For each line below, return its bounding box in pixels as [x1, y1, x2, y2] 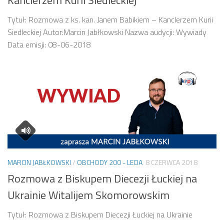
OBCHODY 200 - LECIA [77, 157, 142, 167]
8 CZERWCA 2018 [145, 157, 197, 167]
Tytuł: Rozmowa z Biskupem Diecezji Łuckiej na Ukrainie [7, 208, 192, 221]
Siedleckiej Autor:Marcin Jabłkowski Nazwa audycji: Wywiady [7, 25, 206, 38]
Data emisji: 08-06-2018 [7, 38, 91, 50]
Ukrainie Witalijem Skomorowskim [7, 186, 169, 204]
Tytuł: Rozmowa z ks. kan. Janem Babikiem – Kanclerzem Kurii [7, 13, 213, 25]
